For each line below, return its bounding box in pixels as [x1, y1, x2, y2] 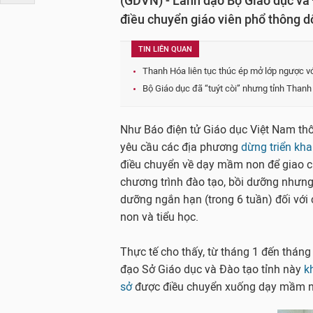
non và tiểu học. [120, 210, 201, 224]
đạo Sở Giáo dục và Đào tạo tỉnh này [120, 263, 304, 276]
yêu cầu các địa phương [120, 140, 241, 154]
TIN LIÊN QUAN [138, 45, 192, 54]
